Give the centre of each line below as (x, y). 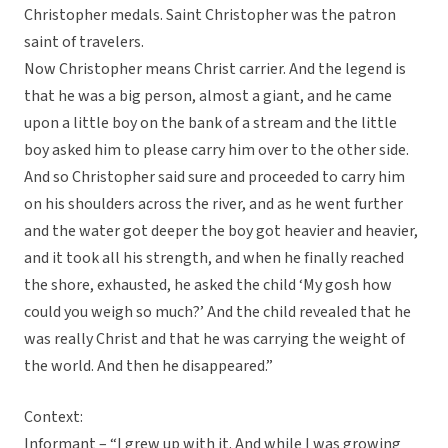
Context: (53, 417)
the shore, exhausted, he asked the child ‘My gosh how (208, 285)
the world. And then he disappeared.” (148, 366)
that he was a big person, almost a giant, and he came (208, 96)
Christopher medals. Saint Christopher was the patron (210, 15)
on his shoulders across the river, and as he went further (213, 204)
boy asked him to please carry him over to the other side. (216, 150)
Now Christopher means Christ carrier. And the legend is (215, 69)
